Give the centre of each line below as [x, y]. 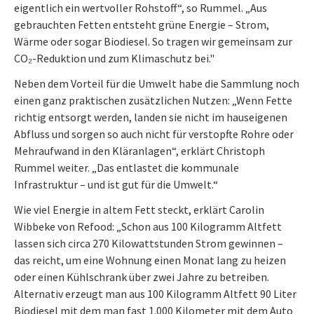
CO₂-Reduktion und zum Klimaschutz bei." [115, 58]
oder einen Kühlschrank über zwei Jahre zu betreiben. [142, 277]
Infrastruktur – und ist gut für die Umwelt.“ [116, 184]
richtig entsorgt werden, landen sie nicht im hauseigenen [151, 117]
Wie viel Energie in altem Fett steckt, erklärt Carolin [139, 209]
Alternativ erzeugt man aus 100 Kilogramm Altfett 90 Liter [155, 293]
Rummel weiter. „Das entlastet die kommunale [127, 167]
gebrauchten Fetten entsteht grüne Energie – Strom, [142, 24]
